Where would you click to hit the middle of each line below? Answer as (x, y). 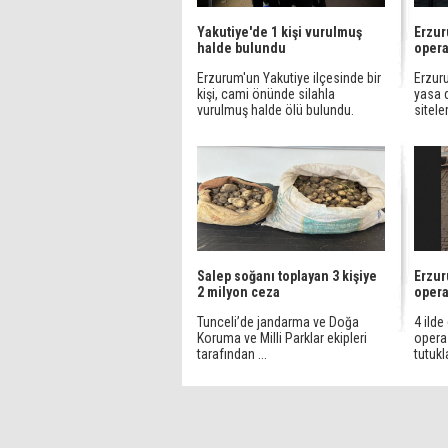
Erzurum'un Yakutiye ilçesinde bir (289, 78)
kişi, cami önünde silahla (266, 94)
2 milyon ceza (238, 292)
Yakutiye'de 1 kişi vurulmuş (279, 32)
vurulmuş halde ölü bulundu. (275, 110)
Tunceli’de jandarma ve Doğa (278, 322)
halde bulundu (241, 48)
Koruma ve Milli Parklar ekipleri (282, 338)
